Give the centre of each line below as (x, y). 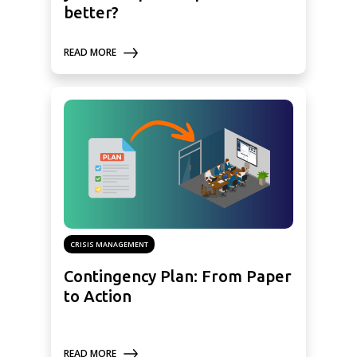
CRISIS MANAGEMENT (109, 245)
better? (91, 12)
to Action (98, 296)
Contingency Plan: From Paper (178, 277)
